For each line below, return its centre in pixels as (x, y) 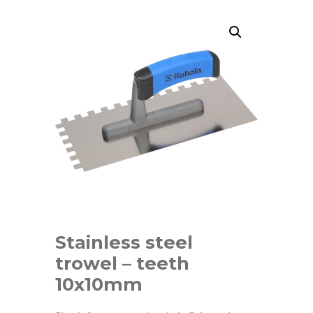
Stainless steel (124, 242)
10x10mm (99, 284)
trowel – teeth (122, 263)
